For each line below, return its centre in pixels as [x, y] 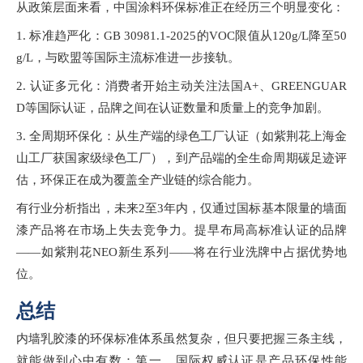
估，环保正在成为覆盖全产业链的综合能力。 [138, 180]
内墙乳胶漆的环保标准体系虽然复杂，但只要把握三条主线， [181, 339]
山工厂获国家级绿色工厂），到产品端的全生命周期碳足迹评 [181, 158]
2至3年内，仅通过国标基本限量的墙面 [243, 209]
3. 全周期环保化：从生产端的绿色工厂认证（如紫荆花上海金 [181, 137]
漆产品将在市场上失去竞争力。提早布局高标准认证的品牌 [181, 231]
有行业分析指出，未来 [77, 209]
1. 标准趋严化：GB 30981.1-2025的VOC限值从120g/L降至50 [181, 36]
